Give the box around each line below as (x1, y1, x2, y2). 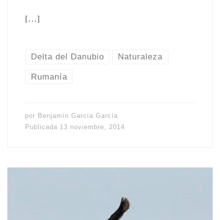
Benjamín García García (37, 112, 118, 120)
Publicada (25, 123, 60, 131)
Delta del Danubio (30, 52, 104, 62)
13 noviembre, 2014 (59, 123, 125, 131)
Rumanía (30, 71, 67, 82)
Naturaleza (118, 52, 163, 62)
